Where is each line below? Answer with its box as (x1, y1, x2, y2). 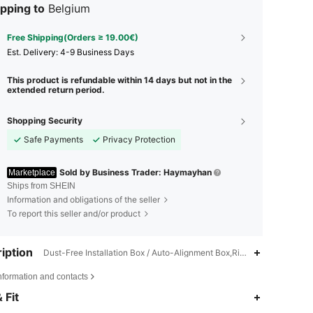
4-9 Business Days (60, 47, 134, 58)
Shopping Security (7, 115, 82, 126)
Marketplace (8, 168, 55, 178)
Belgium (48, 1, 90, 16)
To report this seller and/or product (7, 208, 140, 219)
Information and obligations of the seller (7, 194, 160, 205)
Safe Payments (24, 134, 83, 145)
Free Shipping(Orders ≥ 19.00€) (7, 32, 138, 43)
